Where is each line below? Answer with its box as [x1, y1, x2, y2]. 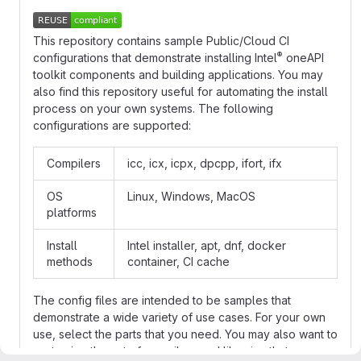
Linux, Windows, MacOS [127, 189, 255, 203]
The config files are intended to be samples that [33, 293, 291, 307]
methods [47, 255, 93, 268]
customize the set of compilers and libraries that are [33, 344, 309, 358]
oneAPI [283, 51, 324, 64]
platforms [47, 205, 97, 219]
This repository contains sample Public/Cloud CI [33, 34, 289, 48]
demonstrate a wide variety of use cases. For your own [33, 310, 326, 324]
